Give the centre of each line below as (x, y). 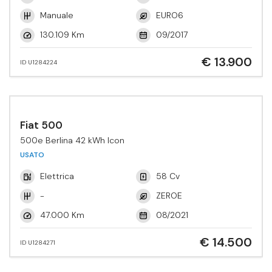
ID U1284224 (39, 62)
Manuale (57, 15)
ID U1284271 (38, 242)
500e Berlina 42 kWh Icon (72, 140)
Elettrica (57, 176)
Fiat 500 (41, 125)
